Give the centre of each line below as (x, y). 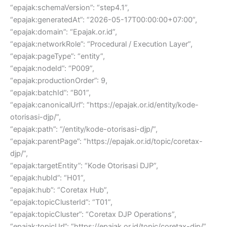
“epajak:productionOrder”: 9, (59, 81)
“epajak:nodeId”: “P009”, (52, 69)
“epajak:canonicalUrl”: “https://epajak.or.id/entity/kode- (104, 105)
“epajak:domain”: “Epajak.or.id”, (64, 32)
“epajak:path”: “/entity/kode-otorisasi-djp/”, (84, 129)
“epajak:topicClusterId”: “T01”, (61, 202)
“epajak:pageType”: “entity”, (58, 56)
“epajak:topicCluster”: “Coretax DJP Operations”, (93, 215)
